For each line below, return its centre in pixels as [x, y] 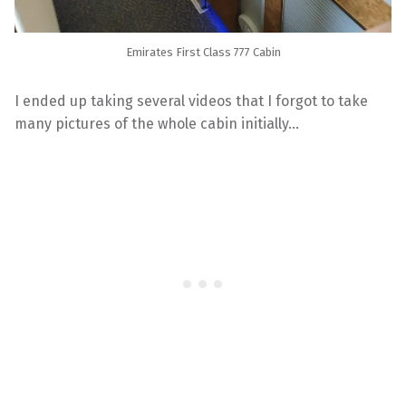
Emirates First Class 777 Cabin [203, 52]
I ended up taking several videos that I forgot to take [191, 101]
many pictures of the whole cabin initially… [157, 123]
